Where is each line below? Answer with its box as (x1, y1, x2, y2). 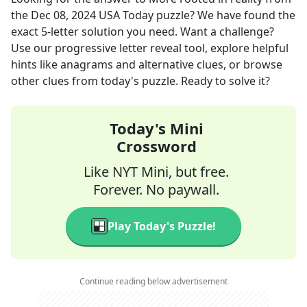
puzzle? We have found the (153, 8, 295, 23)
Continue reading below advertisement (79, 275, 228, 287)
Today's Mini (109, 118, 204, 138)
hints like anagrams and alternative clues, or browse (11, 57, 282, 72)
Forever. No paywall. (93, 180, 219, 199)
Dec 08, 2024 (31, 8, 96, 23)
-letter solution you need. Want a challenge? (47, 24, 274, 39)
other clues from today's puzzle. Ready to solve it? (11, 73, 270, 88)
